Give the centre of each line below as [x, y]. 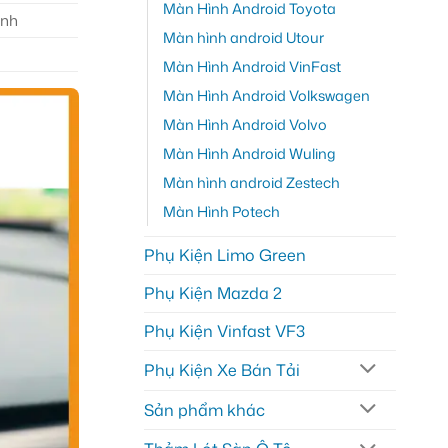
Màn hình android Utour [243, 37]
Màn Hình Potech [221, 211]
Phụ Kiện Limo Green [224, 254]
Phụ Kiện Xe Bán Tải [221, 369]
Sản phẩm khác [204, 409]
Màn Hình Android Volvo [244, 124]
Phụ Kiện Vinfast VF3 [224, 330]
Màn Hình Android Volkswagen [266, 95]
